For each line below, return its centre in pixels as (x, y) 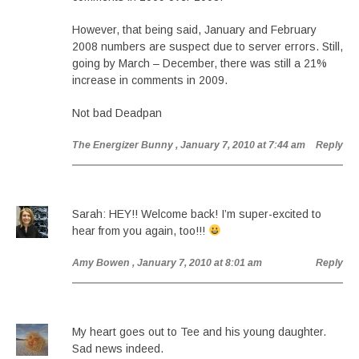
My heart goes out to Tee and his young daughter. (199, 332)
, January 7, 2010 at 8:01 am (197, 263)
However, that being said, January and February (194, 30)
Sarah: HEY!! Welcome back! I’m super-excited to (197, 214)
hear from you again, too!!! (140, 231)
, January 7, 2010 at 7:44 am (240, 145)
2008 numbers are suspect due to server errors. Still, (208, 46)
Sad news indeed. (118, 349)
